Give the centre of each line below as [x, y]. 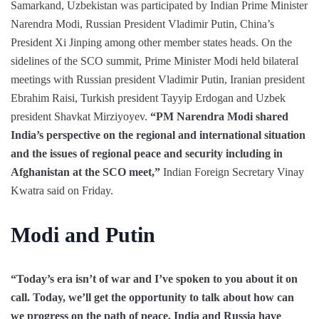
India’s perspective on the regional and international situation [158, 135]
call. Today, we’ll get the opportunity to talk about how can [152, 298]
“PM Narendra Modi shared [219, 117]
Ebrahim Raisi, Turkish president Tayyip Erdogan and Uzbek [148, 98]
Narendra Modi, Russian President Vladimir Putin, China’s [142, 24]
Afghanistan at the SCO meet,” [87, 172]
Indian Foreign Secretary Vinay [234, 172]
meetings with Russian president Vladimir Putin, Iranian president [158, 80]
